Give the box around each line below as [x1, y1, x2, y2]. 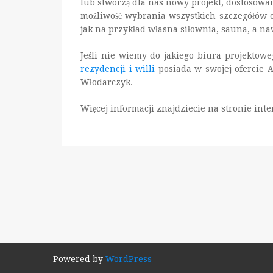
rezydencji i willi [80, 64, 155, 74]
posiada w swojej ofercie [155, 64, 268, 74]
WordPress [105, 254, 152, 264]
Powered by [53, 254, 105, 264]
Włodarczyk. [80, 77, 133, 88]
